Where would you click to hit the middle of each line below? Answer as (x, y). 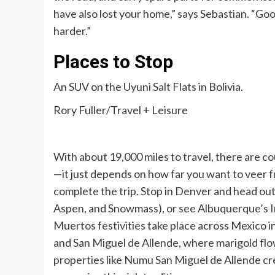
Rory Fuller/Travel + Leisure (121, 110)
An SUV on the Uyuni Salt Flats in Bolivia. (148, 87)
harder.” (72, 31)
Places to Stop (115, 62)
